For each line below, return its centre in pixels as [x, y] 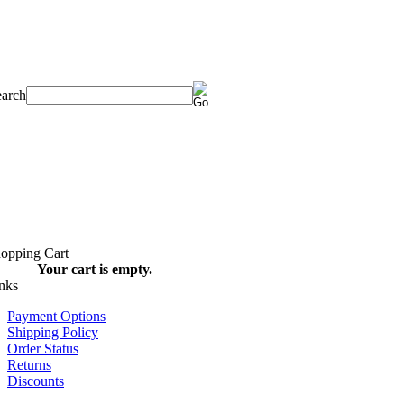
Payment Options [56, 316]
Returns [29, 365]
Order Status [43, 349]
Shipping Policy [53, 332]
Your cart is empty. [94, 269]
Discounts [36, 381]
